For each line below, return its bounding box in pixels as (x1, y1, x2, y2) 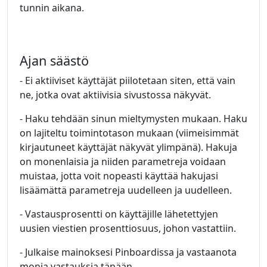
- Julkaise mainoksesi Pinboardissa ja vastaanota (20, 246, 237, 259)
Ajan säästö (20, 52, 89, 69)
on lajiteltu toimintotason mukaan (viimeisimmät (20, 126, 239, 139)
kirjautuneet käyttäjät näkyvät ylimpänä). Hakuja (20, 141, 237, 154)
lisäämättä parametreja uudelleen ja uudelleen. (20, 184, 232, 197)
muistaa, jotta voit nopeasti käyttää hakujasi (20, 169, 218, 182)
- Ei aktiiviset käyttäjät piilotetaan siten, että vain (20, 74, 235, 87)
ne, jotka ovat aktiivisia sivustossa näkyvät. (20, 88, 211, 101)
